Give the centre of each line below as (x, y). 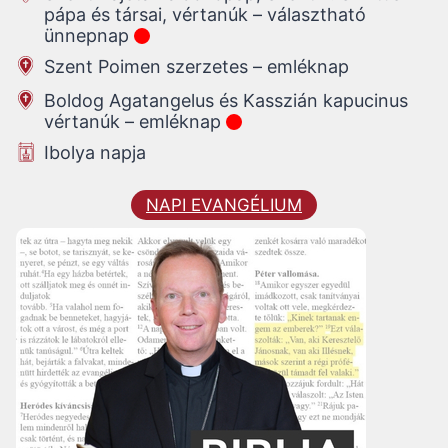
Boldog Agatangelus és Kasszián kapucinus (226, 101)
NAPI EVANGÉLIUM (224, 205)
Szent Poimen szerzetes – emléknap (199, 67)
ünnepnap (89, 36)
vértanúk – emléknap (135, 122)
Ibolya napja (95, 153)
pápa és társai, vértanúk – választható (205, 15)
